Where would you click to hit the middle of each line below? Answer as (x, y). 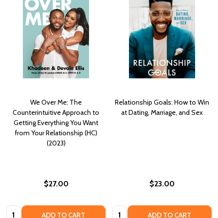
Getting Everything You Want (56, 123)
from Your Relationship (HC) (56, 133)
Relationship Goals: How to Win (162, 102)
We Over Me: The (56, 102)
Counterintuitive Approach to (56, 113)
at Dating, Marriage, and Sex (162, 113)
